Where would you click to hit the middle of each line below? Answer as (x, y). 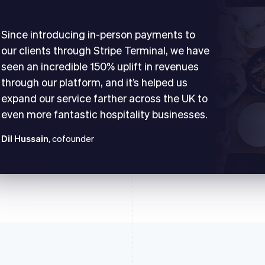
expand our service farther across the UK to (104, 98)
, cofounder (71, 138)
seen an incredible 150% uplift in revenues (100, 66)
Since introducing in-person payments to (98, 34)
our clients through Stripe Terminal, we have (105, 50)
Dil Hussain (25, 138)
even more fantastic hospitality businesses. (104, 114)
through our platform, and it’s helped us (94, 82)
